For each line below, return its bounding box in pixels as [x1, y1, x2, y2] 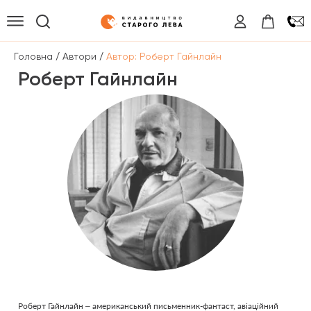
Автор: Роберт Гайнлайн [106, 50, 221, 62]
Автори [62, 50, 96, 62]
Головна [14, 50, 53, 62]
